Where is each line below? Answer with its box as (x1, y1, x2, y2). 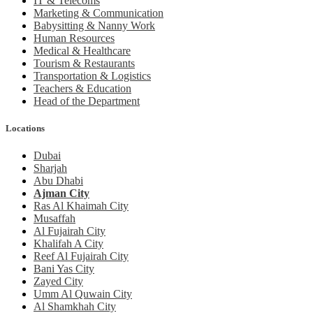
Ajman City (34, 187, 89, 200)
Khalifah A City (34, 238, 103, 250)
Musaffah (34, 212, 75, 225)
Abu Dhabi (34, 175, 83, 187)
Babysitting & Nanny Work (34, 19, 155, 31)
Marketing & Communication (34, 6, 163, 19)
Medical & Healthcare (34, 44, 131, 57)
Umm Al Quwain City (34, 288, 132, 300)
